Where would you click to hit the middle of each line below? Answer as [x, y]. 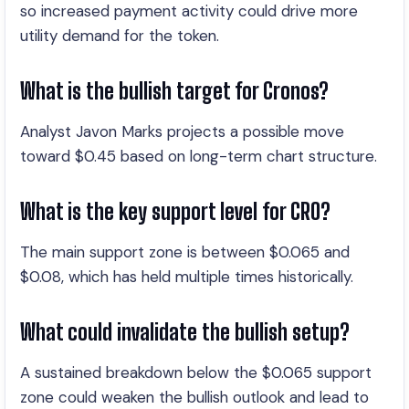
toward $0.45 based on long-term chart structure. [199, 156]
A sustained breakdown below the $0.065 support [196, 372]
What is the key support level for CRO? [175, 211]
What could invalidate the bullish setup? [185, 332]
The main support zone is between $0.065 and [185, 252]
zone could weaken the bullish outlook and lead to [194, 397]
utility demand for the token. [120, 36]
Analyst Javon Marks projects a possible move [182, 131]
